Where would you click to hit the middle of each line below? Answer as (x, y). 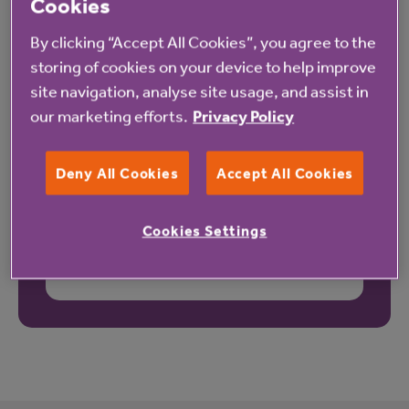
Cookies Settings (204, 231)
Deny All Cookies (117, 173)
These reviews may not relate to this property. (204, 264)
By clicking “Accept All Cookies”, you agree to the (204, 42)
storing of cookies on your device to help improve (204, 66)
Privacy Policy (244, 116)
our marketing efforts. (110, 115)
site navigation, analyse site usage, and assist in (200, 91)
